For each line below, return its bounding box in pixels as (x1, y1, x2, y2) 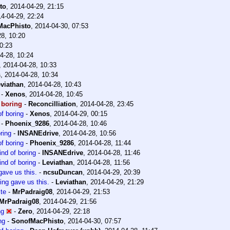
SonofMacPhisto (11, 217, 64, 225)
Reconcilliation (28, 100, 76, 108)
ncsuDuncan (43, 168, 83, 177)
